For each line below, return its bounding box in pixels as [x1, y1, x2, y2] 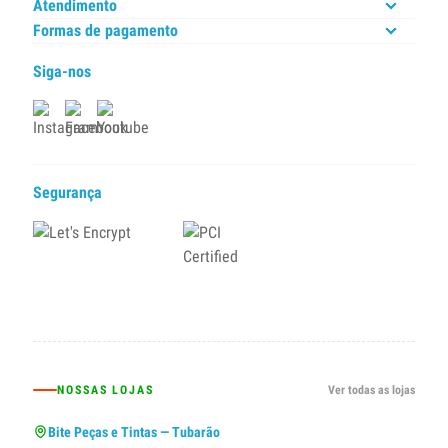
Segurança [33, 183, 102, 202]
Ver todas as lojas [328, 383, 415, 397]
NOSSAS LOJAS [57, 383, 155, 397]
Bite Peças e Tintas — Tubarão [48, 424, 220, 440]
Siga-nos [33, 62, 91, 81]
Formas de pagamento [33, 21, 178, 40]
